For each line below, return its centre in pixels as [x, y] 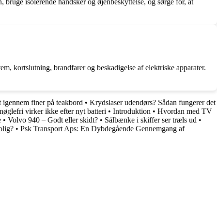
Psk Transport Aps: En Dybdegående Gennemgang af [102, 128]
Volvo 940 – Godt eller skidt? [53, 120]
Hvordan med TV [185, 111]
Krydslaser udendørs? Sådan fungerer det [153, 102]
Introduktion [132, 111]
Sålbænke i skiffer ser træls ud [151, 120]
